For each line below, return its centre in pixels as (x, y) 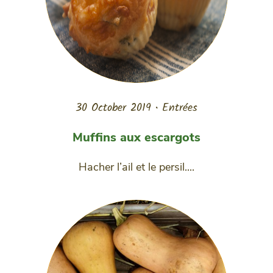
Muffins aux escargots (136, 137)
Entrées (180, 108)
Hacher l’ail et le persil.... (136, 167)
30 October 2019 (113, 108)
